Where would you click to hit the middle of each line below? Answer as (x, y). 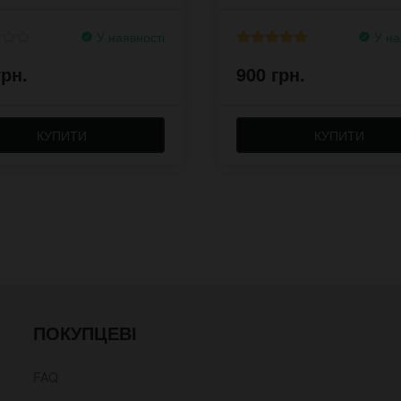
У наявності (129, 36)
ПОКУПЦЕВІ (85, 332)
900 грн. (271, 73)
